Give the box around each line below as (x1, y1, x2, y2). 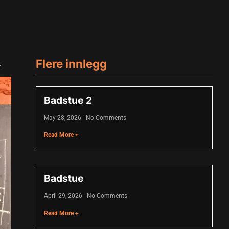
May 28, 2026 (44, 114, 83, 122)
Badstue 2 (44, 94, 93, 107)
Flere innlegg (36, 57, 107, 71)
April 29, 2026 (44, 192, 84, 200)
